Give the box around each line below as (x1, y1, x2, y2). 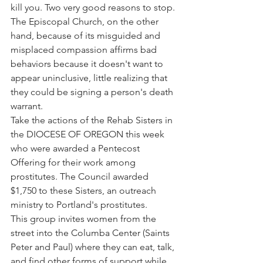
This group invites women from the (11, 213, 159, 224)
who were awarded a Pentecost (11, 143, 142, 154)
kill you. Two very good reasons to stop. (11, 2, 175, 13)
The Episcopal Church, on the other (11, 16, 161, 27)
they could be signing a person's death (11, 86, 176, 97)
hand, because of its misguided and (11, 30, 163, 41)
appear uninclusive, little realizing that (11, 72, 170, 83)
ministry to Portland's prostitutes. (11, 199, 147, 210)
